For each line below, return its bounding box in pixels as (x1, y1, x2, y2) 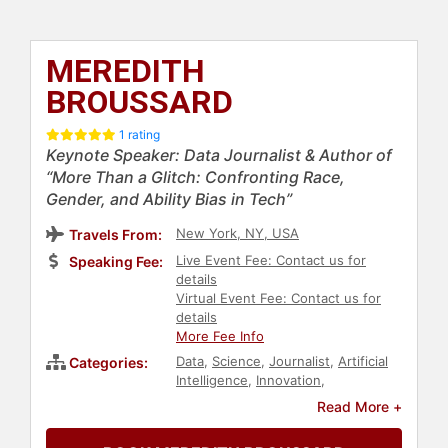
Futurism (332, 391, 387, 408)
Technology (176, 391, 248, 408)
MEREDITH (46, 52, 205, 91)
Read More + (317, 398, 402, 416)
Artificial (338, 353, 388, 370)
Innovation (256, 372, 321, 389)
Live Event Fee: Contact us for (176, 252, 366, 269)
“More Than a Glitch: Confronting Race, (46, 167, 345, 188)
